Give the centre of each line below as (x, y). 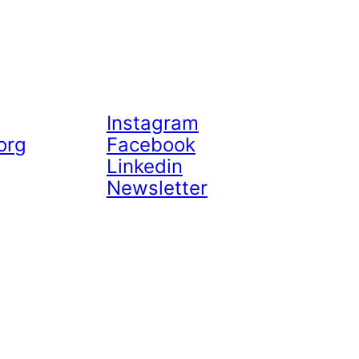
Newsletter (157, 188)
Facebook (151, 145)
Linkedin (144, 166)
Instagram (152, 123)
